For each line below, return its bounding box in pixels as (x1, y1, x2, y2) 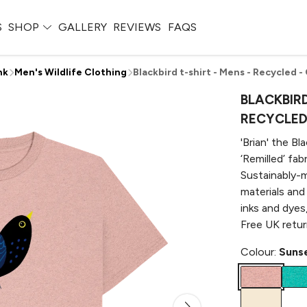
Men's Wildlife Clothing (14, 66, 127, 78)
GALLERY (58, 21, 107, 34)
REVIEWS (113, 21, 162, 34)
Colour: (241, 245, 279, 258)
